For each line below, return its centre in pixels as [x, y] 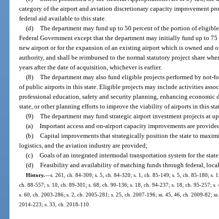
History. [35, 175]
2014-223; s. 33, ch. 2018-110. [55, 205]
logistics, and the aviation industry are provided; [84, 146]
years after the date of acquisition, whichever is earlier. [91, 67]
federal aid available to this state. [63, 19]
